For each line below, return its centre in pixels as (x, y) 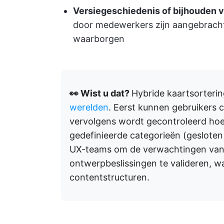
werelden (89, 107)
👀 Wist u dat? (100, 93)
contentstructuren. (109, 177)
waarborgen (99, 39)
